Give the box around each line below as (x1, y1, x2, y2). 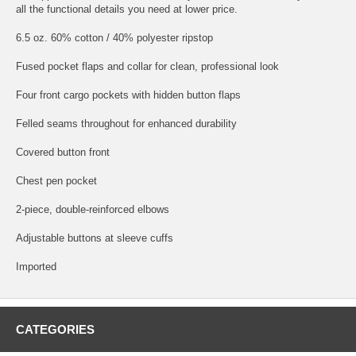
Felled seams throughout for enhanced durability (16, 117, 237, 130)
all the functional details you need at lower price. (16, 2, 238, 15)
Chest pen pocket (16, 174, 97, 187)
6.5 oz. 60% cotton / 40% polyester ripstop (16, 31, 213, 44)
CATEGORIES (16, 322, 95, 336)
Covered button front (16, 145, 110, 158)
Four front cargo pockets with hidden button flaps (16, 88, 241, 101)
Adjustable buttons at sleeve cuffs (16, 231, 173, 244)
